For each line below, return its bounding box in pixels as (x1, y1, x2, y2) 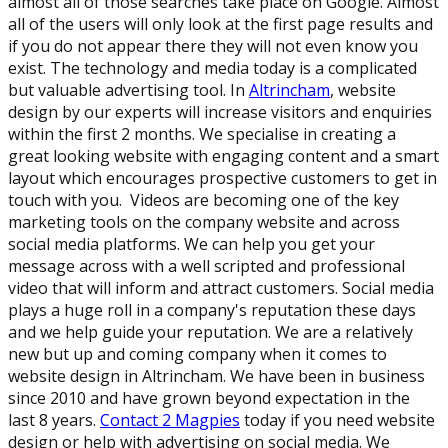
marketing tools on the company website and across (8, 210, 400, 233)
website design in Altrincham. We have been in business (8, 364, 425, 387)
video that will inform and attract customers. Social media (8, 276, 434, 299)
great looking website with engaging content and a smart (8, 144, 439, 167)
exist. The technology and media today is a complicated (8, 56, 417, 79)
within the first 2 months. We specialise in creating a (8, 122, 396, 145)
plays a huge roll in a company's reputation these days (8, 298, 416, 321)
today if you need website (240, 408, 435, 431)
